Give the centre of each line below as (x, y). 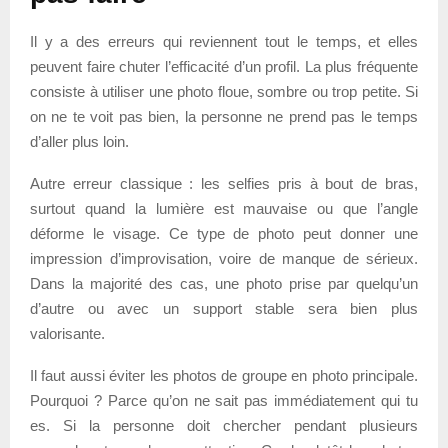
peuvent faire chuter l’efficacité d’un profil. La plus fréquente (224, 66)
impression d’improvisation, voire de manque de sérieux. (224, 258)
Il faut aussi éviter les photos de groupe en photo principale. (224, 375)
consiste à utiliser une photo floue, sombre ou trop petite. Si (224, 91)
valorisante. (67, 333)
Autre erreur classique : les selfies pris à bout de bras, (224, 183)
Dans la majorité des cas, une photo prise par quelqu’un (224, 283)
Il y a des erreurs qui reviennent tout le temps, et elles (224, 41)
